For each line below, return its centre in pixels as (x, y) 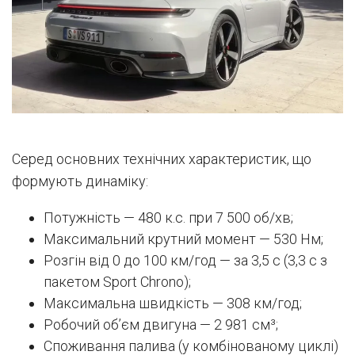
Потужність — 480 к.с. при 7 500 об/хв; (168, 218)
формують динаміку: (80, 181)
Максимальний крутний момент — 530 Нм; (183, 239)
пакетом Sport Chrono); (117, 282)
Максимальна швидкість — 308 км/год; (173, 303)
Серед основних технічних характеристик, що (162, 159)
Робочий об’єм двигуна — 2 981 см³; (161, 325)
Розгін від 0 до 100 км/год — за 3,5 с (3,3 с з (185, 261)
